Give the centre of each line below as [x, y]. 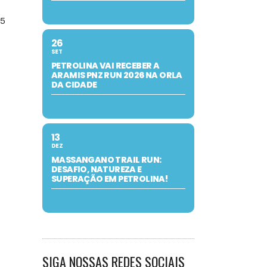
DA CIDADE [74, 85]
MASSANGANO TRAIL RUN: [106, 160]
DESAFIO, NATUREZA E [97, 169]
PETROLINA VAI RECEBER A [105, 66]
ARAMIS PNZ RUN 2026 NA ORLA [117, 75]
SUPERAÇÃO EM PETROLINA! [110, 179]
